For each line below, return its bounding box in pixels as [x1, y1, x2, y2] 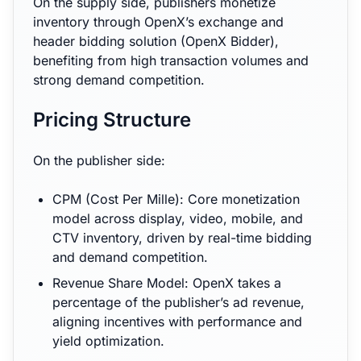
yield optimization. [52, 333, 164, 349]
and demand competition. [52, 249, 208, 265]
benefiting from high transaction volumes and [33, 52, 309, 68]
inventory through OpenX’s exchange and [33, 14, 284, 30]
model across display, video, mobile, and [52, 210, 303, 226]
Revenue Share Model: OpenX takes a [52, 275, 281, 291]
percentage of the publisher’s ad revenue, [52, 294, 305, 310]
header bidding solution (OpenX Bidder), [33, 33, 279, 49]
